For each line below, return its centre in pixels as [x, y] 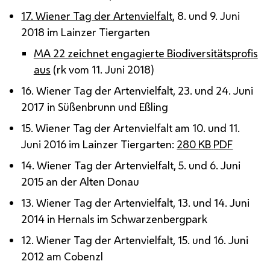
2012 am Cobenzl [62, 256]
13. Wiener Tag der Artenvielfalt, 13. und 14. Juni [136, 202]
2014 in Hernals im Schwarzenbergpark [115, 218]
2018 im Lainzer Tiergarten [86, 32]
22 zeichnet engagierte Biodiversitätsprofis [154, 53]
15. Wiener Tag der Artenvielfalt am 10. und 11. [131, 127]
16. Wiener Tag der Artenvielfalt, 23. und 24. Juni [137, 90]
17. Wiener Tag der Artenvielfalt [97, 15]
